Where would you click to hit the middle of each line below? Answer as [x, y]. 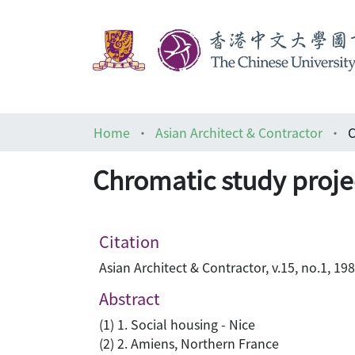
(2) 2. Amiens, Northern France [189, 343]
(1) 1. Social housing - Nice [177, 324]
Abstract [130, 298]
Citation [129, 241]
